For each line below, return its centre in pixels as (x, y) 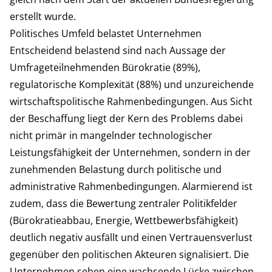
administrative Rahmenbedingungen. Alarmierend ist (131, 186)
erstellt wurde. (43, 16)
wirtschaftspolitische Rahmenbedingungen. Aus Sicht (131, 101)
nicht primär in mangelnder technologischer (111, 135)
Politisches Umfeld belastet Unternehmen (106, 33)
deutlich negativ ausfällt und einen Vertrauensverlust (131, 237)
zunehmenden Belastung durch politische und (116, 169)
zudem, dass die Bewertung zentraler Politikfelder (124, 203)
